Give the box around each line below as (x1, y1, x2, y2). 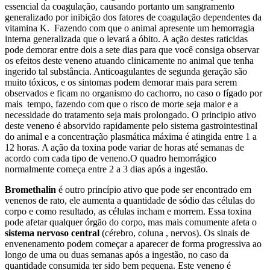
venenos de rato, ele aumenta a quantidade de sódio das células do (5, 195, 255, 206)
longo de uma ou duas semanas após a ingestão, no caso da (5, 249, 228, 260)
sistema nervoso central (5, 227, 99, 238)
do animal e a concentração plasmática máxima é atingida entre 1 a (5, 131, 257, 142)
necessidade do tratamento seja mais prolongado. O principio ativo (5, 109, 256, 120)
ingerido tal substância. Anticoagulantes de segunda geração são (5, 66, 247, 77)
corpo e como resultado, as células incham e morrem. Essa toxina (5, 206, 251, 216)
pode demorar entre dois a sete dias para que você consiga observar (5, 44, 259, 55)
